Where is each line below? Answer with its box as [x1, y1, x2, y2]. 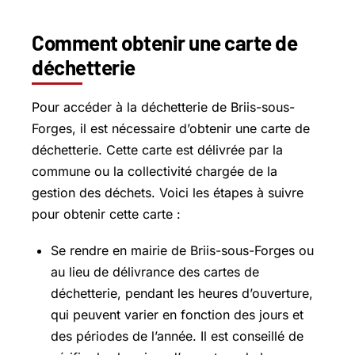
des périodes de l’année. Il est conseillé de [51, 328, 303, 345]
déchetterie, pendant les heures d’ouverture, [51, 285, 313, 302]
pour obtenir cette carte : [32, 205, 181, 222]
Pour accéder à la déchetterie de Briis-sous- [32, 98, 295, 115]
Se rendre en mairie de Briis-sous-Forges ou [51, 242, 314, 259]
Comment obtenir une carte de [32, 30, 297, 55]
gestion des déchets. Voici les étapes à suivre [32, 184, 303, 200]
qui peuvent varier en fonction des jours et [51, 307, 303, 323]
